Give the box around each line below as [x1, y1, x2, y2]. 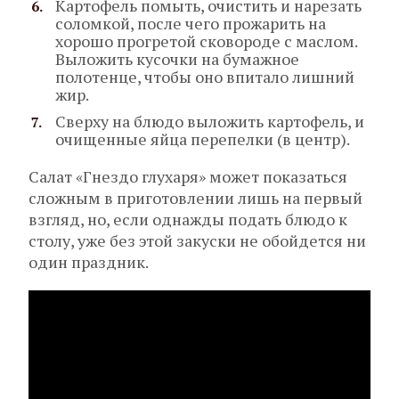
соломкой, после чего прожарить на [55, 12, 326, 35]
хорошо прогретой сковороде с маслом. [55, 30, 357, 53]
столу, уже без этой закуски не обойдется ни [28, 230, 366, 252]
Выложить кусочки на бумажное [55, 48, 299, 70]
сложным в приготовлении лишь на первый [28, 187, 362, 209]
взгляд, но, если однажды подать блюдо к [28, 208, 347, 231]
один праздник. [28, 251, 149, 273]
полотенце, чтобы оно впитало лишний [55, 66, 354, 88]
